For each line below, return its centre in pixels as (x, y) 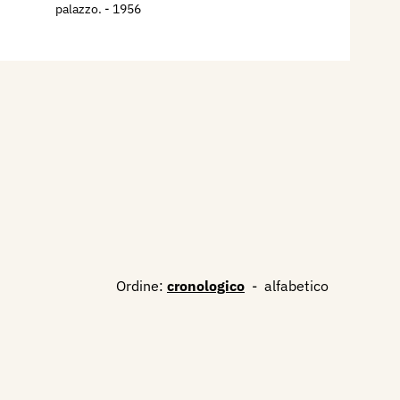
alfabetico (296, 286)
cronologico (206, 286)
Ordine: (140, 286)
